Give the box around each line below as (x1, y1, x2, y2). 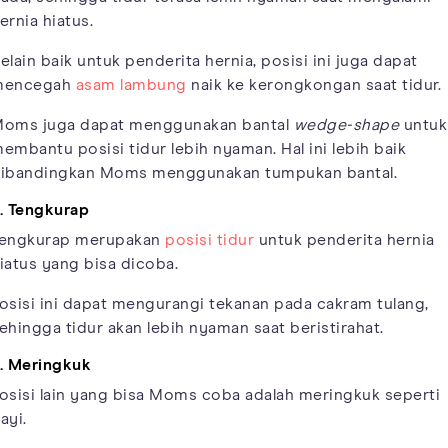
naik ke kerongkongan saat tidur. (186, 76, 441, 93)
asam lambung (75, 76, 187, 93)
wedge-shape (293, 116, 399, 133)
